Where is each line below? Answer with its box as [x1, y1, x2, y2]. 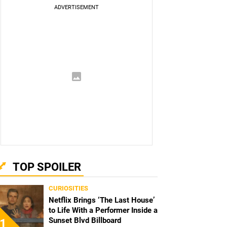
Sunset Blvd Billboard [49, 216, 121, 225]
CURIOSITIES [49, 184, 88, 193]
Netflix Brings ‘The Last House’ [49, 196, 155, 205]
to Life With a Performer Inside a [49, 206, 158, 215]
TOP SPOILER [13, 161, 81, 174]
